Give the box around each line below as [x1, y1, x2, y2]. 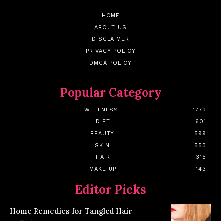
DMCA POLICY [89, 60, 132, 67]
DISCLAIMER [92, 36, 129, 43]
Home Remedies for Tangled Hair [10, 206, 132, 216]
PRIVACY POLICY [85, 48, 136, 55]
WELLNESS [84, 107, 118, 113]
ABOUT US [94, 24, 127, 31]
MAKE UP [89, 166, 116, 173]
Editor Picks [75, 182, 146, 198]
